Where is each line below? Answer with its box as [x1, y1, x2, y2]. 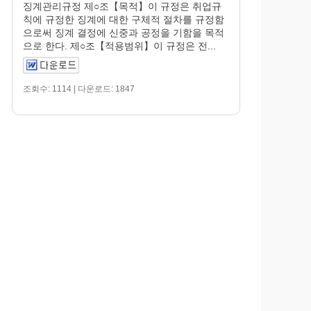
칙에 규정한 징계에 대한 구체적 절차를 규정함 [23, 13, 225, 25]
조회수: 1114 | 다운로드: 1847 [23, 83, 135, 94]
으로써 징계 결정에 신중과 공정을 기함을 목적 [23, 26, 225, 38]
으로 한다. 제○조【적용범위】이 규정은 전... [23, 40, 217, 51]
